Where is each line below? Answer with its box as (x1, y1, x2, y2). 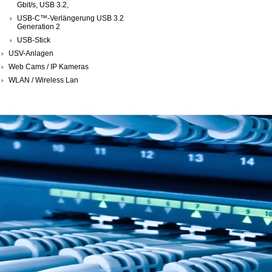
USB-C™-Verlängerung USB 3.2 (17, 13, 124, 22)
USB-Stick (17, 35, 50, 44)
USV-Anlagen (8, 49, 53, 58)
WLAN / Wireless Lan (8, 75, 78, 84)
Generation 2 (17, 22, 60, 31)
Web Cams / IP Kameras (8, 62, 89, 71)
